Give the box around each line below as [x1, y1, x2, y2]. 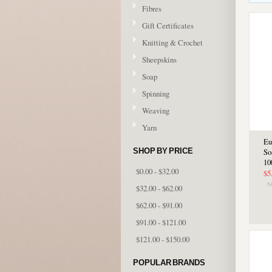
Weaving [142, 105, 169, 116]
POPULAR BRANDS [133, 258, 205, 267]
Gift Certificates [142, 20, 194, 31]
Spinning [142, 88, 169, 99]
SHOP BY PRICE [133, 146, 193, 155]
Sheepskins [142, 54, 177, 65]
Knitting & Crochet [142, 37, 203, 48]
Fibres [142, 3, 161, 14]
